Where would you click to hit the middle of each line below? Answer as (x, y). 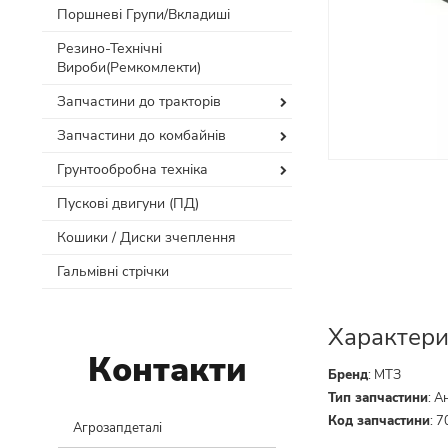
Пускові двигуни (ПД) (128, 203)
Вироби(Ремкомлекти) (129, 67)
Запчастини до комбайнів (141, 135)
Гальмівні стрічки (113, 271)
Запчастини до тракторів (139, 101)
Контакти (167, 370)
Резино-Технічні (109, 48)
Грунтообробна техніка (132, 169)
